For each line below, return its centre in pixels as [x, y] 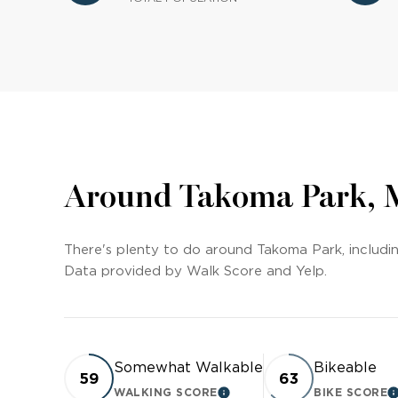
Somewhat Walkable [188, 368]
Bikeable [345, 368]
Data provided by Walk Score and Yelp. [195, 271]
